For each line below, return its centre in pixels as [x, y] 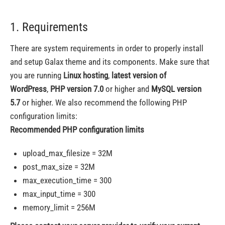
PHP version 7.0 [77, 89]
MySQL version [176, 89]
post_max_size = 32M [59, 166]
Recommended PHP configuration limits [77, 129]
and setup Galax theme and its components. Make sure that [110, 62]
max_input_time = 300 [59, 194]
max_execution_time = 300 [67, 180]
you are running [37, 75]
